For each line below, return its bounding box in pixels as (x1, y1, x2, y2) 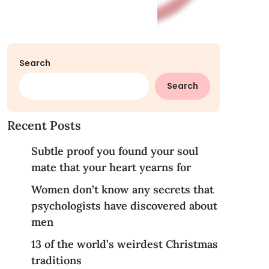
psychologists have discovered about (31, 199, 217, 213)
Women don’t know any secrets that (31, 183, 214, 196)
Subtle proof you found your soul (31, 144, 198, 158)
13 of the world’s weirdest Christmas (31, 237, 218, 251)
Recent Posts (7, 118, 81, 133)
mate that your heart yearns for (31, 160, 191, 174)
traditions (31, 253, 82, 267)
